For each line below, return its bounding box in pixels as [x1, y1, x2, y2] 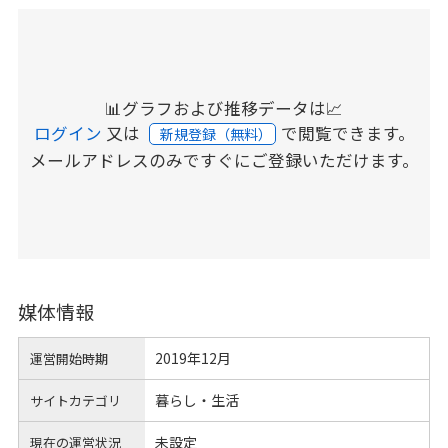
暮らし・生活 [154, 390, 239, 411]
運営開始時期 [30, 348, 109, 368]
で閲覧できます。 [280, 120, 415, 145]
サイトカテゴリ [30, 391, 122, 411]
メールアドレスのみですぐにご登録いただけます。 [29, 147, 419, 172]
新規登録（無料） [159, 123, 275, 144]
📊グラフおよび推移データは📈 [105, 95, 343, 120]
